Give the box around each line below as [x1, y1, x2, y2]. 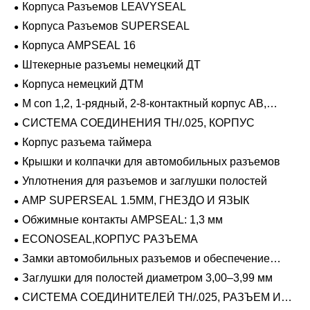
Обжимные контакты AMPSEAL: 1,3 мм [22, 213, 223, 226]
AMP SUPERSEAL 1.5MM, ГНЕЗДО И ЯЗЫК [22, 194, 249, 206]
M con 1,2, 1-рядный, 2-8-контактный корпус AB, [22, 97, 266, 109]
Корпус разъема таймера [22, 136, 152, 148]
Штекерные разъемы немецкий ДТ [22, 58, 201, 71]
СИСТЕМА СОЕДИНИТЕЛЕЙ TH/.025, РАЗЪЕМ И [22, 291, 281, 303]
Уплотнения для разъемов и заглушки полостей [22, 174, 267, 187]
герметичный [14, 109, 81, 122]
